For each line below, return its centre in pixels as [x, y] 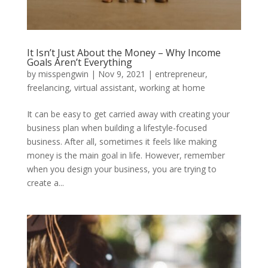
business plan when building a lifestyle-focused [117, 128]
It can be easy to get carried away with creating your [128, 114]
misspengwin [63, 74]
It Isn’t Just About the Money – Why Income [124, 53]
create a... [45, 183]
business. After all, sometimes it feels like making [121, 142]
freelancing [48, 88]
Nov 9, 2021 [121, 74]
